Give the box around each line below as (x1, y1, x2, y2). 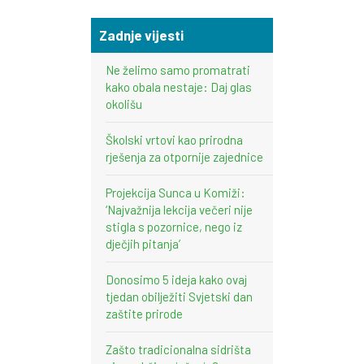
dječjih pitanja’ (106, 236, 180, 252)
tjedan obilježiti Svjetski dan (106, 289, 253, 305)
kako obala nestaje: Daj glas (106, 80, 252, 95)
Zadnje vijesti (99, 27, 184, 44)
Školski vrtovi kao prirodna (106, 132, 243, 148)
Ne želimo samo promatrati (106, 63, 250, 78)
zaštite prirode (106, 306, 183, 322)
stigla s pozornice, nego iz (106, 219, 242, 235)
